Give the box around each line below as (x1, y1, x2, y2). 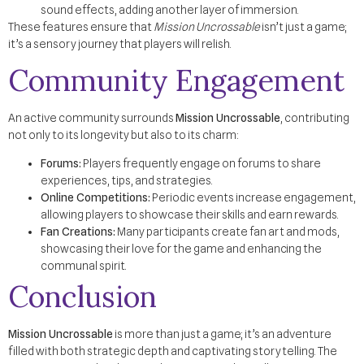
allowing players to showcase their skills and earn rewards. (41, 208, 339, 222)
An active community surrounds (8, 110, 175, 124)
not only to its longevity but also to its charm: (8, 128, 239, 141)
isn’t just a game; (260, 20, 347, 34)
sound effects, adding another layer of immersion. (41, 3, 299, 17)
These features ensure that (8, 20, 154, 34)
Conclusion (8, 278, 157, 316)
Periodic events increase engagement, (150, 191, 356, 205)
